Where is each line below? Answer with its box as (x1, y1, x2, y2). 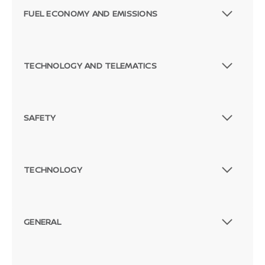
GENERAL (24, 215, 61, 227)
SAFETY (24, 111, 56, 123)
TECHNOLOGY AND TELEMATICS (24, 59, 157, 71)
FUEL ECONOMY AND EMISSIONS (24, 7, 158, 19)
